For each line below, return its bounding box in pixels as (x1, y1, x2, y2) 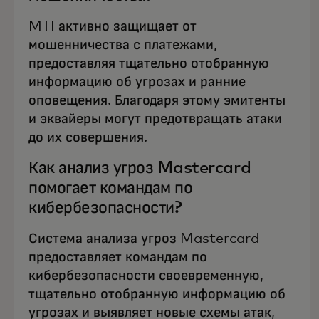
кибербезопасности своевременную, (28, 268, 263, 283)
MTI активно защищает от (28, 19, 197, 34)
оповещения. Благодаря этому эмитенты (28, 93, 286, 108)
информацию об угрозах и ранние (28, 75, 246, 90)
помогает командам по (28, 179, 193, 197)
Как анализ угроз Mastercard (28, 159, 251, 177)
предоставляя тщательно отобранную (28, 56, 269, 71)
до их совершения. (28, 130, 147, 145)
